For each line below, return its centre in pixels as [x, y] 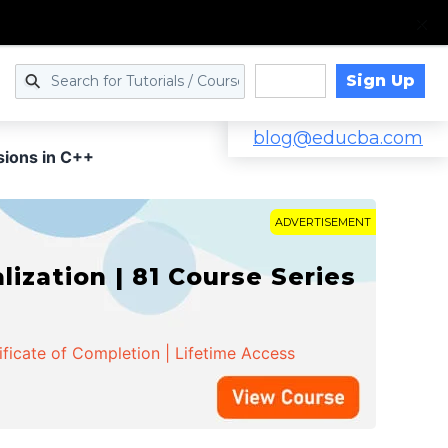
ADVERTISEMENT [323, 222]
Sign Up [380, 80]
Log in [290, 81]
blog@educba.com [338, 138]
